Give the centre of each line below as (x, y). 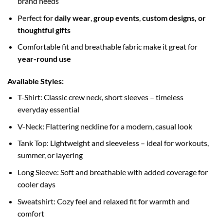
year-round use (44, 59)
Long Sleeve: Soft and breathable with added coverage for (112, 172)
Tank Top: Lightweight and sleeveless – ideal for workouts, (113, 143)
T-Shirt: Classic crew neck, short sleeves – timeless (100, 97)
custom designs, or (174, 18)
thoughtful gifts (44, 30)
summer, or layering (50, 155)
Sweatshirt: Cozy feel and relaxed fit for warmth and (103, 201)
